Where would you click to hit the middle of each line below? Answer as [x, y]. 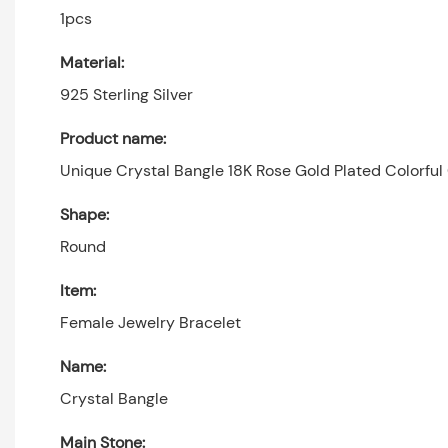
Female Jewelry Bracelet [150, 322]
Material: [92, 62]
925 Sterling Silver [126, 94]
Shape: [84, 214]
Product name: [113, 138]
